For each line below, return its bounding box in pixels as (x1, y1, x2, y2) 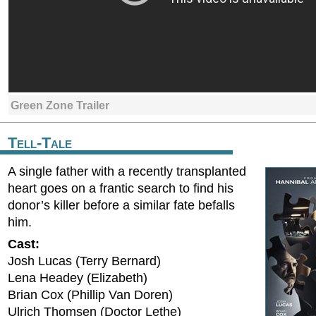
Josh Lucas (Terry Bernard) (8, 254, 161, 268)
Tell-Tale (8, 134, 72, 152)
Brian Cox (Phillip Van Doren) (8, 288, 173, 302)
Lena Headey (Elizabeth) (8, 271, 147, 285)
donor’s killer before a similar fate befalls (8, 198, 235, 212)
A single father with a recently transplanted (8, 164, 246, 178)
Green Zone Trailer (11, 99, 109, 111)
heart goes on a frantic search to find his (8, 181, 233, 195)
